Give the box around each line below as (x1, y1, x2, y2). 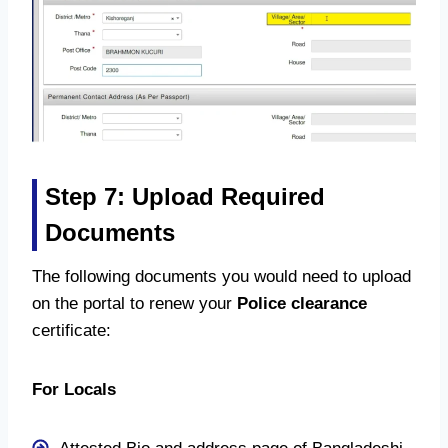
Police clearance (237, 294, 367, 314)
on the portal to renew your (32, 294, 237, 314)
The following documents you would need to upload (32, 267, 411, 287)
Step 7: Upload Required (45, 183, 325, 211)
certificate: (32, 321, 111, 341)
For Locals (32, 380, 116, 400)
